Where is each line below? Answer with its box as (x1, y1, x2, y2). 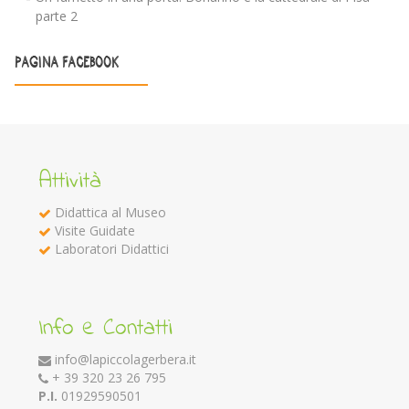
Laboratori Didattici (55, 240, 169, 258)
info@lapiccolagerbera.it (55, 351, 196, 369)
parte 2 (35, 7, 78, 26)
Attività (38, 165, 101, 199)
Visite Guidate (55, 222, 135, 240)
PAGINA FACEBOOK (15, 56, 119, 70)
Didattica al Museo (55, 204, 166, 222)
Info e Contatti (38, 312, 173, 346)
